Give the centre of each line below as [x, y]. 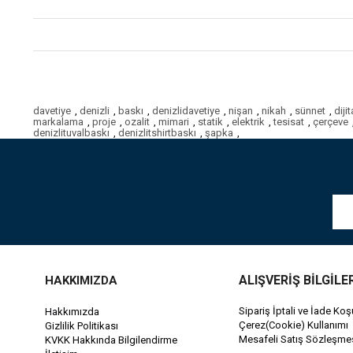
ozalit [137, 122]
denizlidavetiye [186, 111]
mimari [174, 122]
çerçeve [331, 122]
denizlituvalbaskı [71, 133]
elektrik [248, 122]
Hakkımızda [72, 312]
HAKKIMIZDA [81, 281]
